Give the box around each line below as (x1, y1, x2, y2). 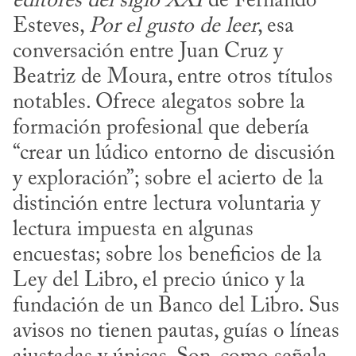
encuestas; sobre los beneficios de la (13, 245, 322, 267)
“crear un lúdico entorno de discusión (13, 143, 335, 165)
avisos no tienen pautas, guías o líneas (13, 321, 339, 343)
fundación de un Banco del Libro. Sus (13, 296, 339, 318)
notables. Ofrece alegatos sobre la (13, 92, 305, 114)
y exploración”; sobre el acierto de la (13, 168, 323, 191)
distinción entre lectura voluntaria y (13, 194, 320, 216)
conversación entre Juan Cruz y (13, 41, 283, 64)
